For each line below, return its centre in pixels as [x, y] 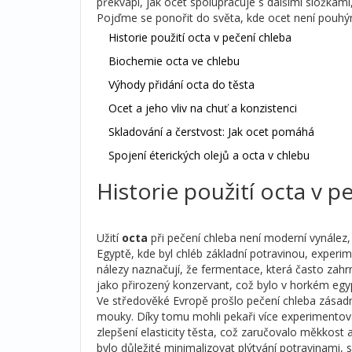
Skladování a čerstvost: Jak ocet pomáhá [211, 131]
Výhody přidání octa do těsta [181, 84]
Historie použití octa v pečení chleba [200, 37]
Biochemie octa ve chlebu [174, 60]
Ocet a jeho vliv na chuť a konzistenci [203, 108]
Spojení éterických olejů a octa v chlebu [209, 155]
